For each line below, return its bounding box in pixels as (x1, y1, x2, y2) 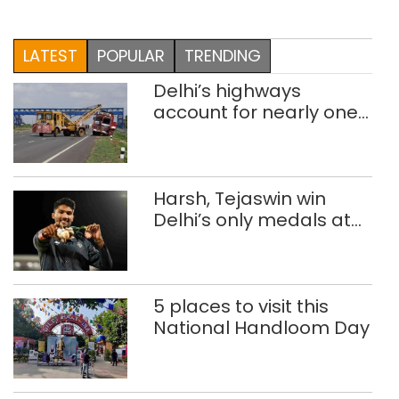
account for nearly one (152, 100, 358, 126)
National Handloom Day (152, 315, 370, 341)
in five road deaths (152, 121, 322, 147)
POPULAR (97, 45, 165, 68)
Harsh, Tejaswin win (152, 186, 326, 212)
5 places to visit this (152, 294, 329, 320)
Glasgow (152, 229, 232, 255)
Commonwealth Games (152, 250, 372, 276)
